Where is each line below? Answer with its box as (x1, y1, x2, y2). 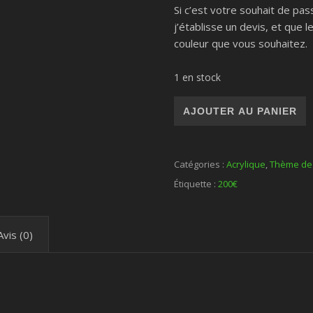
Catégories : (174, 158, 227, 170)
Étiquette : (174, 177, 219, 190)
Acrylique (226, 158, 266, 170)
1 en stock (174, 71, 221, 84)
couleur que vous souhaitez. (174, 36, 308, 50)
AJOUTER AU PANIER (183, 105, 298, 117)
